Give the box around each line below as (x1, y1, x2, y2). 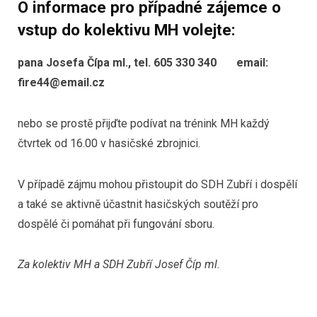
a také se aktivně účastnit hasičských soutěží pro (18, 197, 258, 211)
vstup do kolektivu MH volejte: (18, 21, 236, 40)
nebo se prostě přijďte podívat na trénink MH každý (18, 116, 270, 130)
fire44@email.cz (18, 76, 105, 90)
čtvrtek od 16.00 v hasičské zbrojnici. (18, 136, 200, 150)
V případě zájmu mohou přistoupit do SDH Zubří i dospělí (18, 177, 297, 191)
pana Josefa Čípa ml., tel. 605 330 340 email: (18, 56, 268, 70)
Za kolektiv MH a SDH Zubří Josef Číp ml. (18, 258, 220, 272)
